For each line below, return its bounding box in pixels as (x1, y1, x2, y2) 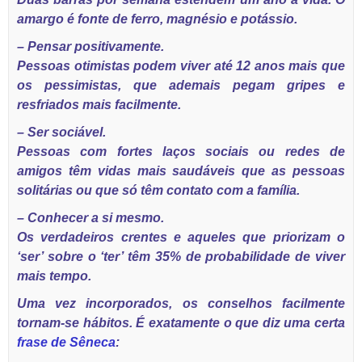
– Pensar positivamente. (17, 40, 164, 53)
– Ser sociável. (17, 125, 106, 139)
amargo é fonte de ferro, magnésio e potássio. (17, 12, 297, 26)
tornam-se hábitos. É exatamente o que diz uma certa (17, 316, 345, 330)
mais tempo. (17, 269, 91, 283)
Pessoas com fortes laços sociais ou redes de (17, 145, 345, 158)
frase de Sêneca (17, 335, 116, 349)
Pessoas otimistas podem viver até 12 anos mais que (17, 59, 345, 73)
